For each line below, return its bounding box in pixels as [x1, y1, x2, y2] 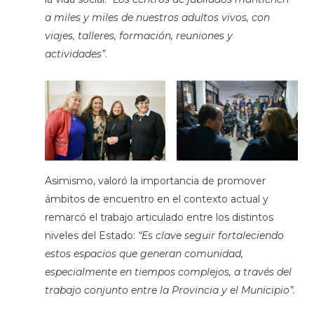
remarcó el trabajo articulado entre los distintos [44, 211, 273, 224]
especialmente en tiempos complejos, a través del [44, 266, 292, 279]
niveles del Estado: [44, 229, 138, 243]
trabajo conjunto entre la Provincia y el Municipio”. [44, 284, 295, 297]
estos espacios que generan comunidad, [44, 247, 243, 261]
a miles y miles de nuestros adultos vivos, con [44, 11, 270, 25]
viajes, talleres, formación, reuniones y [44, 29, 233, 43]
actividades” [44, 48, 105, 61]
